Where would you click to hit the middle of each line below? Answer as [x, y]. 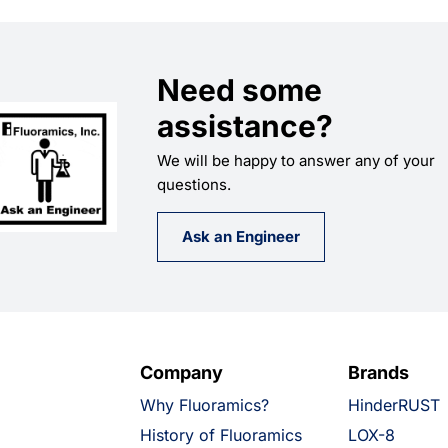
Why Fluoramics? [204, 405]
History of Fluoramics [220, 435]
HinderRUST [393, 405]
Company [181, 372]
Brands [378, 372]
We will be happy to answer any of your [296, 160]
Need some [240, 90]
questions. [194, 184]
